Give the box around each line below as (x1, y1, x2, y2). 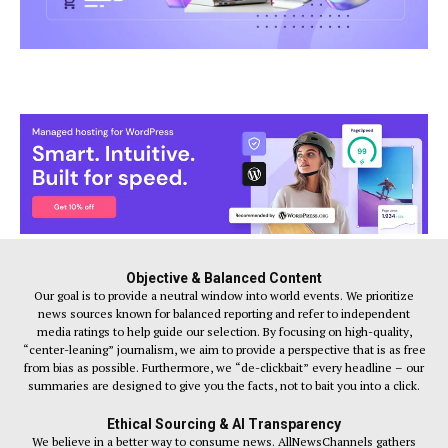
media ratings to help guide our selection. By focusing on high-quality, (36, 323, 412, 339)
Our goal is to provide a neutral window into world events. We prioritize (34, 287, 414, 303)
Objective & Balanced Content (126, 269, 322, 286)
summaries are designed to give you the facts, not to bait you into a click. (28, 377, 420, 393)
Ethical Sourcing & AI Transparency (107, 415, 341, 432)
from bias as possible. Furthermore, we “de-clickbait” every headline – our (24, 359, 424, 375)
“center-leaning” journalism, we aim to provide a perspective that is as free (22, 341, 426, 357)
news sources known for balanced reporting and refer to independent (38, 305, 410, 321)
